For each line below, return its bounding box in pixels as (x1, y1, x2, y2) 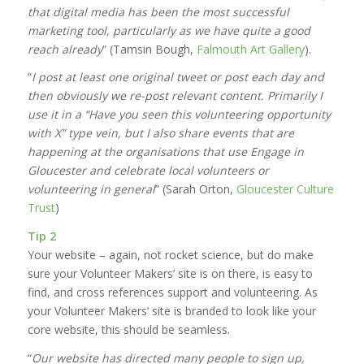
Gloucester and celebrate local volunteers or (27, 162, 269, 179)
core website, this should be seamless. (27, 322, 230, 338)
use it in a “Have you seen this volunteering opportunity (27, 106, 331, 123)
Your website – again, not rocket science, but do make (27, 247, 314, 263)
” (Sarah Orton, (154, 181, 236, 197)
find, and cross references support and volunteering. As (27, 284, 318, 301)
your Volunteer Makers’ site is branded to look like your (27, 303, 316, 319)
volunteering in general (27, 181, 155, 197)
